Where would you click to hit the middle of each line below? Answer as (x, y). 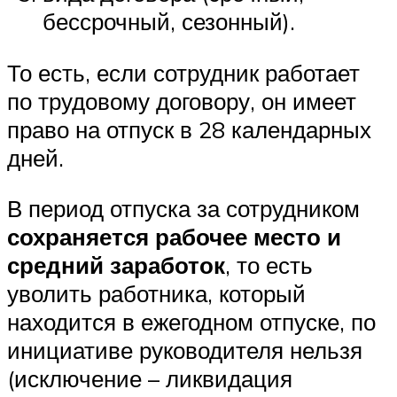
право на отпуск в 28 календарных (189, 129)
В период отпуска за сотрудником (183, 209)
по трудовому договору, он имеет (182, 101)
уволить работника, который (156, 294)
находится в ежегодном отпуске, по (191, 322)
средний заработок (116, 265)
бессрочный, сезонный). (169, 22)
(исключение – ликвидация (150, 379)
